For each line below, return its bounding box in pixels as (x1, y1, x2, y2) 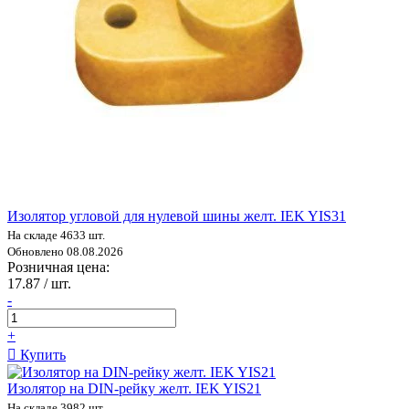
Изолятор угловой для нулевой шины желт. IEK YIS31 (7, 207, 346, 224)
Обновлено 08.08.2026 (7, 244, 123, 258)
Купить (16, 346, 66, 362)
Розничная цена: (7, 258, 110, 275)
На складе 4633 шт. (7, 227, 105, 242)
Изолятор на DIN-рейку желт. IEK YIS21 (7, 380, 261, 396)
